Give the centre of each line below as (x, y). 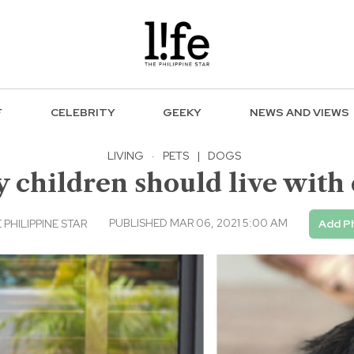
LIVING (126, 155)
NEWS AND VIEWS (300, 113)
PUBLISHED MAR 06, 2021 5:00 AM (198, 222)
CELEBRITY (83, 113)
